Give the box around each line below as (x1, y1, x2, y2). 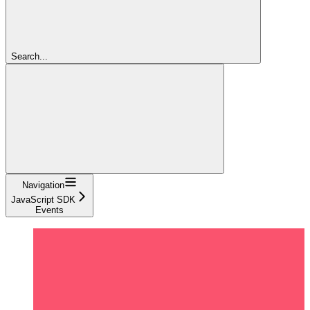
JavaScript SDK (11, 194, 75, 205)
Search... (11, 51, 48, 62)
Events (35, 204, 64, 215)
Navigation (22, 179, 64, 190)
